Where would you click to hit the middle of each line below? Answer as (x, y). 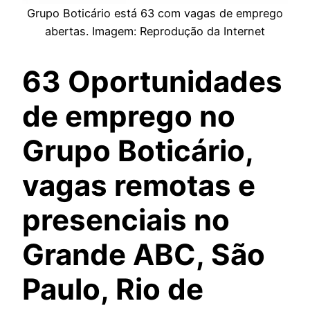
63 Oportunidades (152, 81)
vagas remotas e (139, 185)
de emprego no (129, 116)
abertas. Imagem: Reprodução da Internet (155, 31)
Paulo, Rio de (113, 289)
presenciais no (126, 219)
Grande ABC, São (144, 254)
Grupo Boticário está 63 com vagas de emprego (155, 13)
